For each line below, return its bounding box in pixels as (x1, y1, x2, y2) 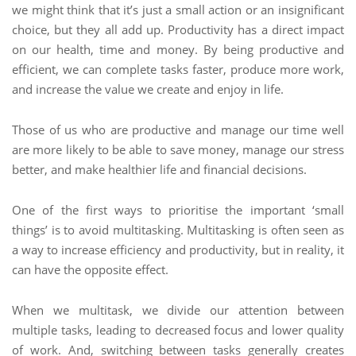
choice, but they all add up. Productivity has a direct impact (12, 21, 344, 37)
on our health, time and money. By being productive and (12, 41, 344, 57)
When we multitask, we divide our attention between (12, 302, 344, 318)
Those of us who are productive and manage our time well (12, 122, 344, 137)
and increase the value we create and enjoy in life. (12, 81, 284, 97)
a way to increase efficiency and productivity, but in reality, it (12, 242, 344, 257)
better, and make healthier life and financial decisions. (12, 161, 307, 177)
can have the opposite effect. (12, 261, 168, 277)
